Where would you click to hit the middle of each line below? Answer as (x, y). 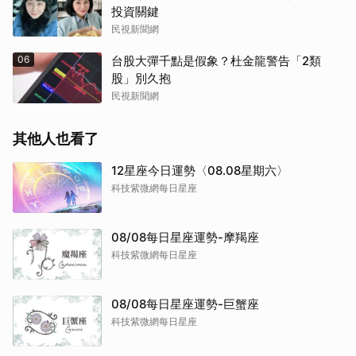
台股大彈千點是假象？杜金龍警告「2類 (216, 61)
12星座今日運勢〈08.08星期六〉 (200, 171)
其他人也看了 (56, 139)
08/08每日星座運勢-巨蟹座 (185, 304)
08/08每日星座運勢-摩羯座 (185, 238)
